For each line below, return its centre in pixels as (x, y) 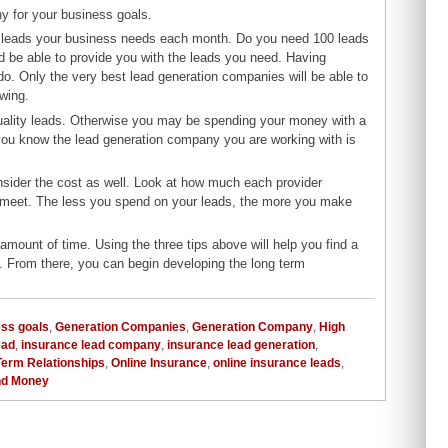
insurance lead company (91, 345)
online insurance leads (277, 363)
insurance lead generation (241, 345)
